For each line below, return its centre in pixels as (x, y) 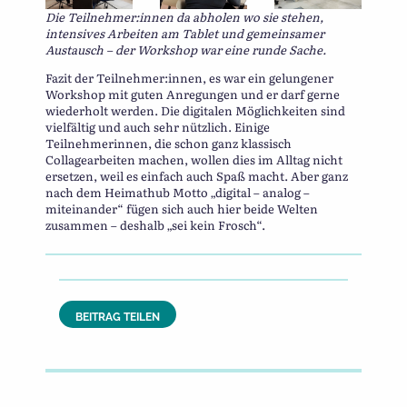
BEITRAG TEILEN (118, 318)
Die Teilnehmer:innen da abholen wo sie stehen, (184, 17)
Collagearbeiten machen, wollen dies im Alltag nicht (194, 160)
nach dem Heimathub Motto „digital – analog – (178, 193)
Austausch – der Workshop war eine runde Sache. (186, 50)
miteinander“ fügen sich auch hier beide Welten (182, 209)
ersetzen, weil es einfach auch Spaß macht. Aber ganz (197, 176)
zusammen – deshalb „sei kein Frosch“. (155, 225)
